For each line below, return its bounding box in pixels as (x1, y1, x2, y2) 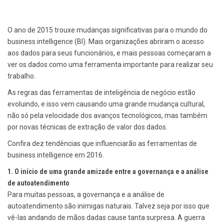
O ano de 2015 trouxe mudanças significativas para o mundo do (7, 26, 207, 34)
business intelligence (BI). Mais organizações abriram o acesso (7, 37, 204, 46)
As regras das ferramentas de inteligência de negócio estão (7, 88, 195, 97)
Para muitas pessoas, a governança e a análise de (7, 190, 164, 199)
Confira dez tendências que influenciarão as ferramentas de (7, 139, 197, 148)
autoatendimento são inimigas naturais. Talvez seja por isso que (7, 202, 209, 210)
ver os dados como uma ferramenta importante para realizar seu (7, 60, 213, 69)
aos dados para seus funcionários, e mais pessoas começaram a (7, 49, 211, 57)
